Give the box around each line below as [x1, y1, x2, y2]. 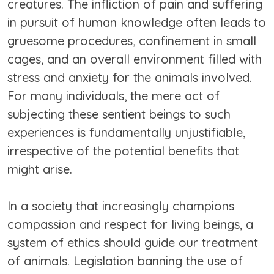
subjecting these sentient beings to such [7, 106, 231, 122]
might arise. [7, 161, 72, 177]
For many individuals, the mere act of [7, 88, 220, 104]
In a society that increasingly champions [7, 198, 234, 214]
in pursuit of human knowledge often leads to [7, 15, 266, 31]
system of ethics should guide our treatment [7, 235, 258, 251]
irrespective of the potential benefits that [7, 143, 239, 159]
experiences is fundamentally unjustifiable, [7, 125, 245, 141]
